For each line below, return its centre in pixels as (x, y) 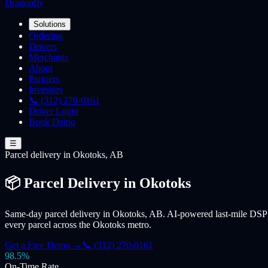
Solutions (50, 24)
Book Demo (52, 122)
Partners (44, 79)
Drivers (43, 46)
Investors (46, 89)
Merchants (48, 57)
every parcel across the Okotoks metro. (78, 224)
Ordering (46, 36)
